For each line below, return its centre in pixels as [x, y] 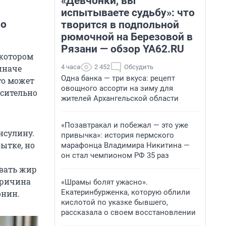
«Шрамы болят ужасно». [104, 182]
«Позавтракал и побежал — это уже [125, 125]
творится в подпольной [120, 25]
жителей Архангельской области [120, 98]
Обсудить [139, 67]
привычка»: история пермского [118, 135]
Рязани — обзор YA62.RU [123, 49]
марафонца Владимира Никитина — [125, 145]
